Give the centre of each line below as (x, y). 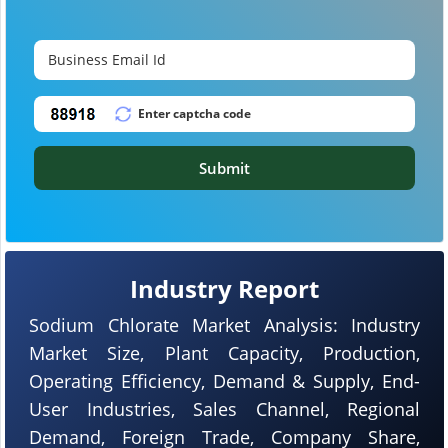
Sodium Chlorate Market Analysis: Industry (224, 324)
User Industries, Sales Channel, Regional (224, 408)
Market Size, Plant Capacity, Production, (224, 352)
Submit (224, 167)
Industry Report (224, 288)
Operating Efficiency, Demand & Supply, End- (224, 380)
